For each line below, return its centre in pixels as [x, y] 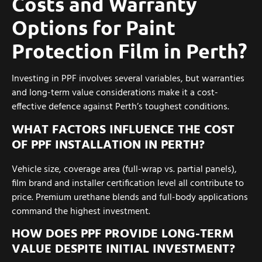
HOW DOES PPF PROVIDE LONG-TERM [123, 235]
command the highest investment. [81, 211]
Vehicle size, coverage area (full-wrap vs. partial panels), [124, 169]
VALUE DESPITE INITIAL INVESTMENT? [123, 250]
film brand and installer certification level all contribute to [128, 183]
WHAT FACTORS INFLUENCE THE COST [123, 130]
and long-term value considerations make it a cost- [115, 93]
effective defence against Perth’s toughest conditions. [120, 107]
